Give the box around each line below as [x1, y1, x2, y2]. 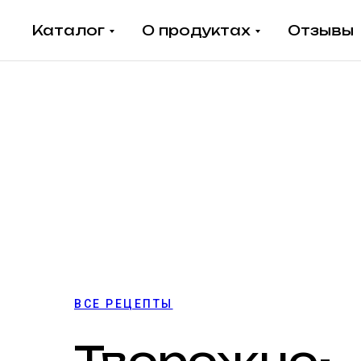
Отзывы [288, 22, 354, 39]
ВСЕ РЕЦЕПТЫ [74, 297, 173, 310]
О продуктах [142, 22, 251, 39]
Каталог [32, 22, 105, 39]
